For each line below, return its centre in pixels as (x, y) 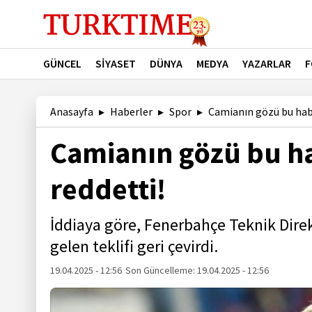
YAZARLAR (267, 63)
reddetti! (108, 189)
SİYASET (116, 63)
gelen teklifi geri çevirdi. (134, 246)
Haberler (131, 111)
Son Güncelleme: (162, 270)
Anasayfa (72, 111)
